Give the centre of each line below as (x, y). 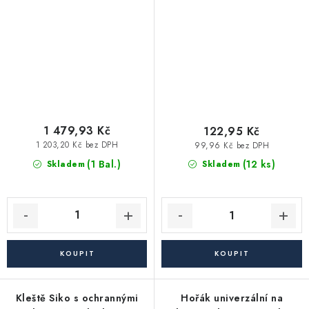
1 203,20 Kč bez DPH (77, 144)
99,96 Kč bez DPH (232, 145)
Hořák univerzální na (232, 298)
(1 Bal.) (104, 164)
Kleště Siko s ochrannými (77, 298)
